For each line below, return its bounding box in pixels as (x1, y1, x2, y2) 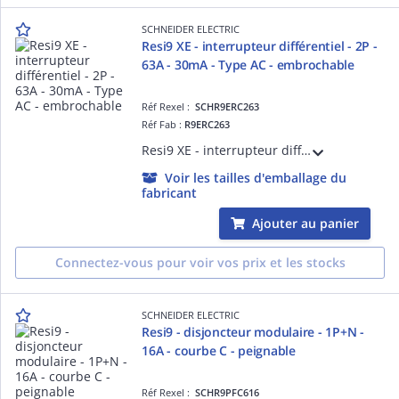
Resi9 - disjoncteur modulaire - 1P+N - (142, 322, 364, 340)
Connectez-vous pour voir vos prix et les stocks (54, 253, 346, 271)
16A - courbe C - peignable (142, 341, 296, 359)
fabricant (142, 183, 198, 201)
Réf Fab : (142, 117, 185, 131)
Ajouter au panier (252, 214, 359, 232)
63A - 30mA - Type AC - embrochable (142, 55, 354, 73)
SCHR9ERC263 (195, 99, 260, 113)
